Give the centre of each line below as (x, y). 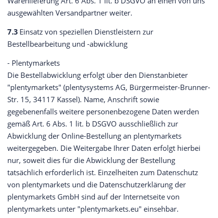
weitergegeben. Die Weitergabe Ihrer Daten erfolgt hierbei (104, 148)
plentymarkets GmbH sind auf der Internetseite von (93, 197)
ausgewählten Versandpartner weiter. (70, 13)
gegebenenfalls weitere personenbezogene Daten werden (103, 112)
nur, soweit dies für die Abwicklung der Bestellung (91, 160)
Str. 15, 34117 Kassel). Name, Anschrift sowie (83, 100)
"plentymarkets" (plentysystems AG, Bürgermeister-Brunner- (109, 87)
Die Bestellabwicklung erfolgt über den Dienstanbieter (98, 75)
